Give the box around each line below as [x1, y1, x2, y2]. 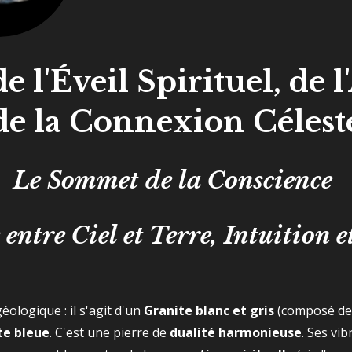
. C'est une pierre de [49, 324, 170, 341]
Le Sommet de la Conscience [13, 166, 339, 195]
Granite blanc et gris [144, 302, 274, 319]
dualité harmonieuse [170, 324, 302, 341]
